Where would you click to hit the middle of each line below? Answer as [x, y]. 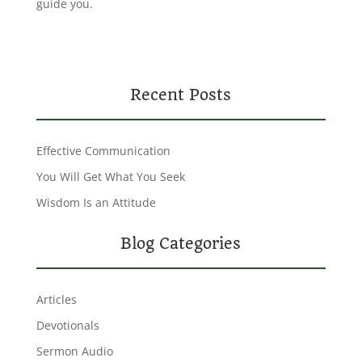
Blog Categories [181, 244]
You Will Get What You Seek [110, 177]
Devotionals [67, 325]
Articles [56, 299]
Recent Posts [181, 95]
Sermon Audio [74, 351]
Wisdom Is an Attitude [96, 202]
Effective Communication [103, 151]
